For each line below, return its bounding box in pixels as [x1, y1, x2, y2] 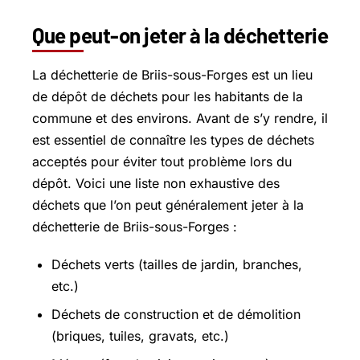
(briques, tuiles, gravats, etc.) [51, 327, 229, 344]
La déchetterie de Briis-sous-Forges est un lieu [32, 67, 313, 84]
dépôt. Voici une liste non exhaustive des [32, 175, 280, 192]
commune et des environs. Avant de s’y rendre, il [32, 110, 328, 127]
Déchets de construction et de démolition [51, 305, 301, 322]
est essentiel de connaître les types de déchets [32, 132, 314, 149]
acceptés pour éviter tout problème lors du [32, 153, 292, 170]
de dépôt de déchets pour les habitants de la [32, 88, 303, 105]
